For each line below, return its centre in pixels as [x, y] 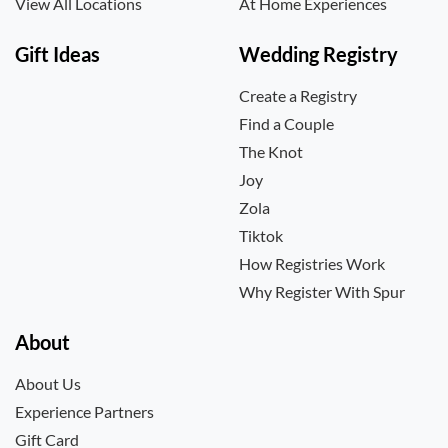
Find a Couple [286, 123]
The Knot [271, 151]
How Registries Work [312, 263]
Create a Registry [298, 95]
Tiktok [261, 235]
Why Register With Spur [322, 291]
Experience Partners [84, 411]
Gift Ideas [57, 54]
